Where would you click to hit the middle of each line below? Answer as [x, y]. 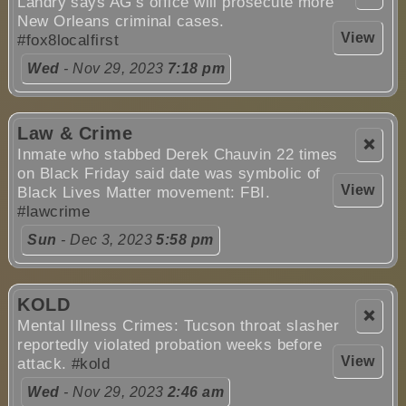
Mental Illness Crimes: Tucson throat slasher [179, 325]
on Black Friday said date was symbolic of [169, 173]
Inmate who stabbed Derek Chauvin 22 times [178, 154]
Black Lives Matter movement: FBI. [144, 192]
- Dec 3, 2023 [106, 239]
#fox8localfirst [68, 40]
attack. [44, 363]
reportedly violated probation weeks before [170, 344]
